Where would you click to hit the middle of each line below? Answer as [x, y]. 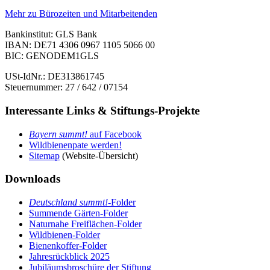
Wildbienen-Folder [64, 235]
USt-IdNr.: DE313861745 [55, 77]
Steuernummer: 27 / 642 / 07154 [66, 87]
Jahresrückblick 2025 [69, 257]
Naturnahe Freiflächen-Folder [85, 224]
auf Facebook [115, 134]
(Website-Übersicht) [99, 155]
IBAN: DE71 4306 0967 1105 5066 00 [80, 45]
